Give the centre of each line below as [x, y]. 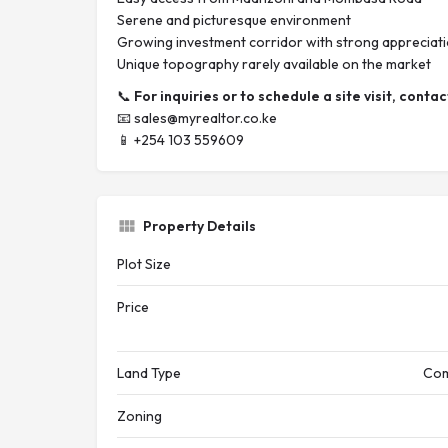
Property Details [199, 226]
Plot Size [144, 264]
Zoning [139, 416]
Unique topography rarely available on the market [274, 64]
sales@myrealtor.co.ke [205, 118]
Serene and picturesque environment [234, 20]
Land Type [149, 373]
